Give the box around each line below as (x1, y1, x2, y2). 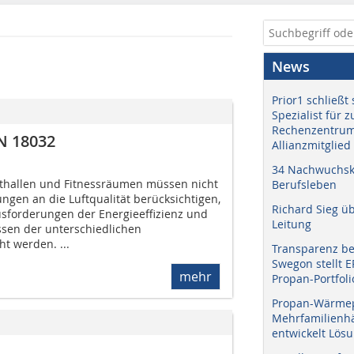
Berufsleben (272, 177, 337, 192)
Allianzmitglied (272, 137, 351, 153)
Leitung (272, 217, 311, 232)
